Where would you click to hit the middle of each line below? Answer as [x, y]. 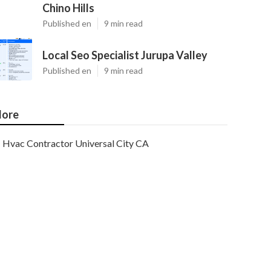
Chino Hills [68, 8]
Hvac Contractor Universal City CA [76, 143]
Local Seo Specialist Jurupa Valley [125, 55]
